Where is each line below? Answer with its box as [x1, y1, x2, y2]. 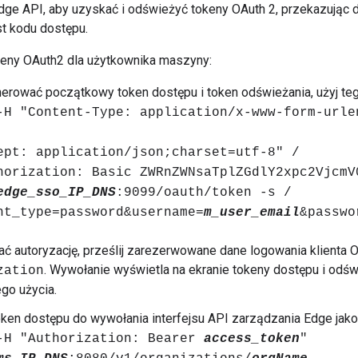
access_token [204, 332, 300, 347]
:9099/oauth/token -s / [116, 185, 292, 201]
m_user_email [204, 205, 300, 221]
